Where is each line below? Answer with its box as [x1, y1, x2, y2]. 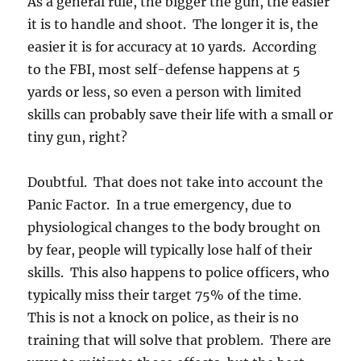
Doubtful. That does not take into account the [27, 174, 324, 190]
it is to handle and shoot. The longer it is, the [27, 16, 319, 32]
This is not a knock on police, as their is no [27, 309, 300, 326]
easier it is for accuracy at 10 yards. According [27, 39, 317, 55]
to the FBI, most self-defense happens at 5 [27, 61, 301, 77]
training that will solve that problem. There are [27, 332, 332, 348]
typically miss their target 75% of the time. [27, 287, 305, 303]
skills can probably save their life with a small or [27, 106, 334, 122]
